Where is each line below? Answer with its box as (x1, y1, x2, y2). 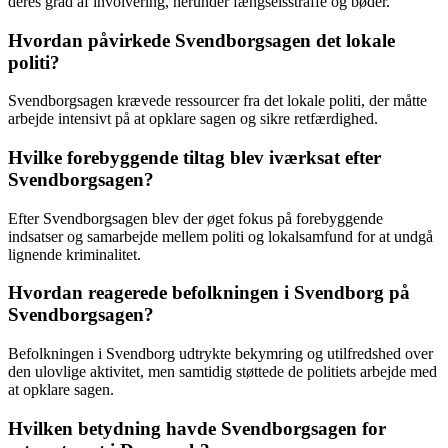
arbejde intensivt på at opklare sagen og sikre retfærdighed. (8, 110, 378, 128)
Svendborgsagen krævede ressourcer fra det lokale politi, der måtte (8, 92, 427, 110)
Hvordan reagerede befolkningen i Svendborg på (8, 282, 410, 304)
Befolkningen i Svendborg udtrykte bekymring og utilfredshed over (8, 345, 433, 363)
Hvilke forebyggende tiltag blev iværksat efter (8, 146, 381, 168)
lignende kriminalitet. (8, 245, 141, 263)
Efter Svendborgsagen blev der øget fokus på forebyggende (8, 209, 383, 227)
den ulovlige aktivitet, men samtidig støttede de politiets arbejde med (8, 363, 437, 381)
